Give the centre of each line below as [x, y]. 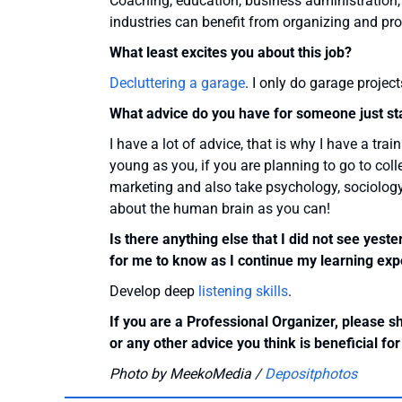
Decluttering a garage [177, 83]
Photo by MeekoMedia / [187, 374]
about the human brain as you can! [220, 209]
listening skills [243, 292]
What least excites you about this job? [231, 53]
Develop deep [154, 292]
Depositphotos [311, 374]
